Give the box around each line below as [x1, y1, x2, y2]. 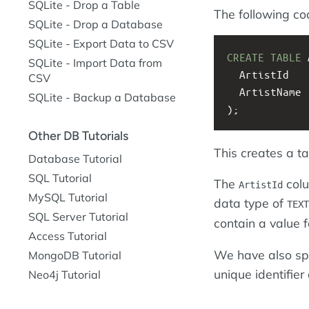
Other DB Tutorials [28, 128, 128, 143]
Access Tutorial [28, 228, 107, 243]
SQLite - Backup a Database [28, 90, 176, 104]
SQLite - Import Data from [28, 56, 162, 70]
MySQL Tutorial [28, 190, 108, 204]
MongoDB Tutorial [28, 248, 121, 262]
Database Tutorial [28, 151, 122, 166]
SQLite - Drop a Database [28, 17, 163, 31]
